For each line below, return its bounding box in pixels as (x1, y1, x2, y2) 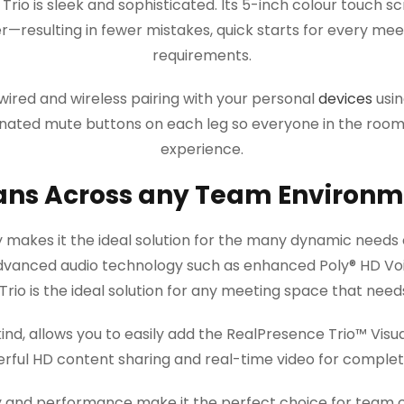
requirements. (152, 45, 252, 66)
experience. (161, 139, 243, 160)
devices (318, 88, 372, 109)
